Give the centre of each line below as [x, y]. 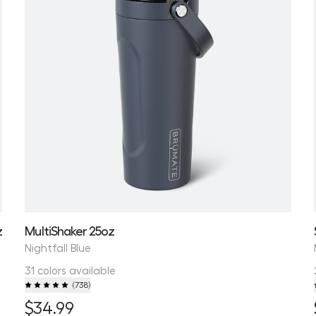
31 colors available [71, 270]
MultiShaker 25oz [69, 230]
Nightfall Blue [58, 247]
